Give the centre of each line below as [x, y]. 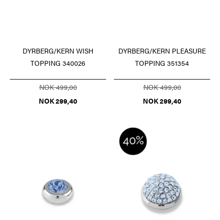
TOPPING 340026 [58, 63]
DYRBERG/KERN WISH [58, 50]
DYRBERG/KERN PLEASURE [162, 50]
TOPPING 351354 [162, 63]
